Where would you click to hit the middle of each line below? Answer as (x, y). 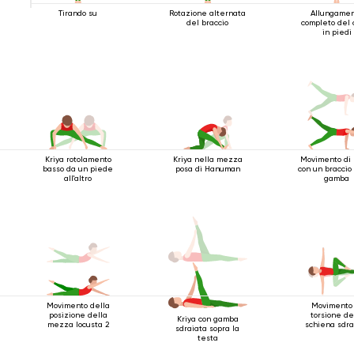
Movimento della (78, 305)
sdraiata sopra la (208, 329)
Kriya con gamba (207, 319)
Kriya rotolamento (78, 159)
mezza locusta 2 (78, 324)
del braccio (208, 22)
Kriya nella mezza (207, 159)
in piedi (337, 32)
